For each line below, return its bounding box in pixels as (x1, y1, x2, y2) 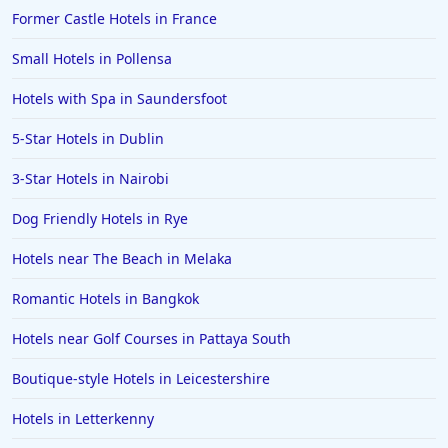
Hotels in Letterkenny (12, 409, 154, 429)
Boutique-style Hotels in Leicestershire (12, 369, 270, 389)
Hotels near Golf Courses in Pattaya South (12, 329, 291, 349)
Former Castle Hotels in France (12, 9, 217, 29)
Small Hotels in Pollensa (12, 49, 172, 69)
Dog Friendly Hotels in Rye (12, 209, 188, 229)
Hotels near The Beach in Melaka (12, 249, 232, 269)
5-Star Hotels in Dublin (12, 129, 164, 149)
